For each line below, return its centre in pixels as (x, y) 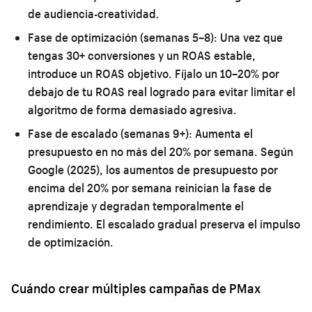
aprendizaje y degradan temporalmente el (136, 205)
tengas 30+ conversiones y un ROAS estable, (142, 55)
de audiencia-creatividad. (94, 13)
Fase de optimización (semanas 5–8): (123, 37)
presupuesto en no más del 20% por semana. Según (161, 151)
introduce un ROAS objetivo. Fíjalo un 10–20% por (154, 73)
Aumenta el (223, 133)
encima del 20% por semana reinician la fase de (150, 187)
